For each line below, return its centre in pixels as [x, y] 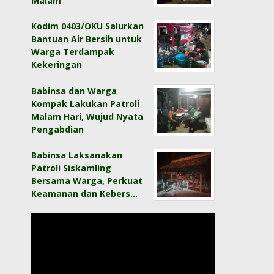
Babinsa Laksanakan [77, 155]
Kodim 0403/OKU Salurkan [88, 26]
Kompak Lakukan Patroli [86, 103]
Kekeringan [57, 65]
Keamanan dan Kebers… [85, 193]
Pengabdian [58, 129]
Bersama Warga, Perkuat [87, 180]
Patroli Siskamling [72, 168]
